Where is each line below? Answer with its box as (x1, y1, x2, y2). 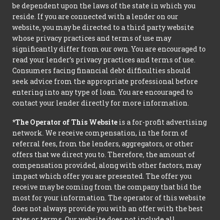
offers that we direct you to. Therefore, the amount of (12, 150, 195, 160)
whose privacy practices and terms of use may (12, 33, 171, 43)
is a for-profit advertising (117, 117, 207, 127)
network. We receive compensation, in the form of (12, 128, 188, 138)
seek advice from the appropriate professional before (12, 77, 198, 86)
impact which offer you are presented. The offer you (12, 171, 192, 181)
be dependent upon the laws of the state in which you (12, 1, 195, 11)
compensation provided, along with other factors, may (12, 161, 201, 170)
